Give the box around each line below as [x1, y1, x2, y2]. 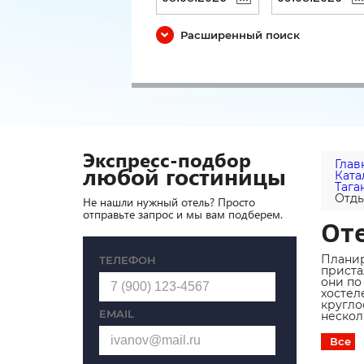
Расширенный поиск [180, 28, 300, 41]
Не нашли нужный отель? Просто [83, 194, 255, 210]
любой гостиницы [83, 160, 286, 191]
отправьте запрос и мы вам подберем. [83, 206, 283, 222]
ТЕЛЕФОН [99, 253, 156, 266]
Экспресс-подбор [83, 146, 251, 172]
